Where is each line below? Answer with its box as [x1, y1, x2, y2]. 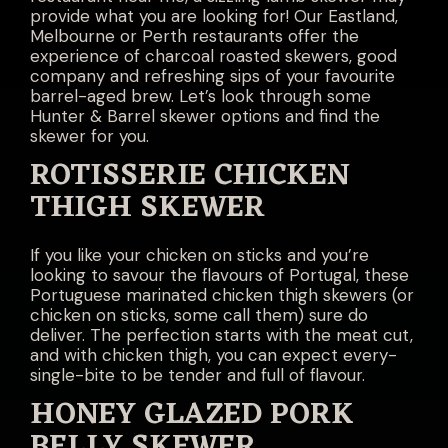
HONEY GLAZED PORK [30, 389, 354, 442]
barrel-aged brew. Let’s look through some [30, 85, 371, 107]
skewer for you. [30, 125, 149, 147]
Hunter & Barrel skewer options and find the [30, 105, 380, 127]
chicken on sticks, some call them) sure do [30, 304, 368, 326]
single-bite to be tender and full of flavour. [30, 364, 365, 386]
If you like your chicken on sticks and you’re [30, 244, 369, 266]
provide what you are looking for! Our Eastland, [30, 5, 398, 27]
